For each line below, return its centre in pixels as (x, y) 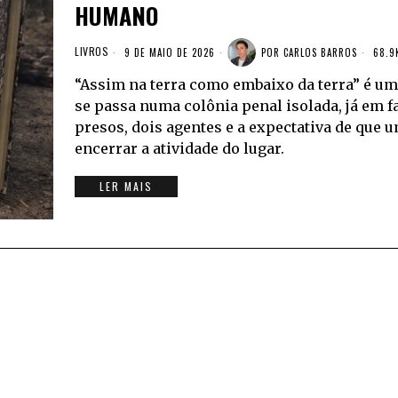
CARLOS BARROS (320, 52)
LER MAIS (126, 187)
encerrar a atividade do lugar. (179, 149)
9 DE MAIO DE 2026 (168, 52)
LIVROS (92, 52)
